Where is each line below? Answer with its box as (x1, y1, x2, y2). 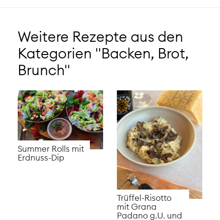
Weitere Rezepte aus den (17, 27, 183, 46)
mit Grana (117, 201, 157, 212)
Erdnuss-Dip (17, 152, 64, 163)
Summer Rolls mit (17, 143, 84, 154)
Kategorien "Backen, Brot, (17, 44, 189, 62)
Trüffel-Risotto (117, 192, 172, 203)
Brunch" (17, 60, 70, 79)
